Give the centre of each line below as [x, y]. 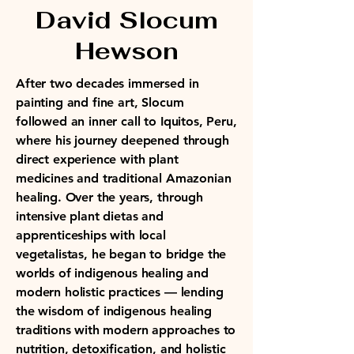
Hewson [126, 51]
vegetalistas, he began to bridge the [121, 254]
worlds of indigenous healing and [112, 273]
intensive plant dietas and [90, 216]
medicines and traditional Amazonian [124, 178]
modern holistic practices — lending [120, 292]
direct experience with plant [97, 159]
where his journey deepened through [122, 140]
